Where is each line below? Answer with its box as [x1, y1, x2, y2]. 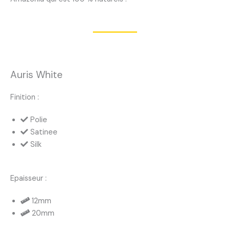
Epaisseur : [10, 174, 47, 184]
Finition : [10, 92, 39, 103]
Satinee [30, 127, 57, 138]
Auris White [10, 68, 63, 82]
